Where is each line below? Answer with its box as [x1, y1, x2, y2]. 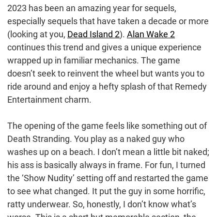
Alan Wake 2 [127, 29, 175, 39]
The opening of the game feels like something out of [7, 120, 207, 131]
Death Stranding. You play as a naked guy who [7, 133, 185, 144]
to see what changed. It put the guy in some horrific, [7, 186, 205, 196]
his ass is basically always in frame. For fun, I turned [7, 159, 205, 170]
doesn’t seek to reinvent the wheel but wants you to [7, 68, 204, 78]
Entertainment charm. [7, 94, 92, 105]
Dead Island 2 [67, 29, 120, 39]
